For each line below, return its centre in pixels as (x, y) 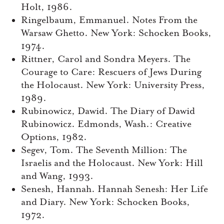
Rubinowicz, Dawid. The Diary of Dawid (108, 111)
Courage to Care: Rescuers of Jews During (111, 72)
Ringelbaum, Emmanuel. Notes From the (109, 20)
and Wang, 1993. (57, 176)
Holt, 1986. (47, 7)
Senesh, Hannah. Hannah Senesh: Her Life (114, 189)
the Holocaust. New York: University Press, (113, 85)
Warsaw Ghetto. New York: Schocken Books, (116, 33)
